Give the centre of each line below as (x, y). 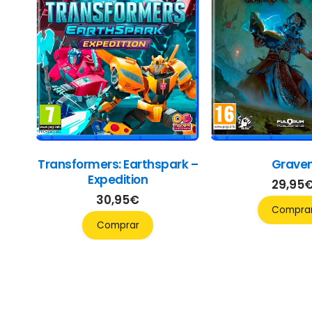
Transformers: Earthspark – (118, 164)
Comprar (118, 225)
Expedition (118, 179)
